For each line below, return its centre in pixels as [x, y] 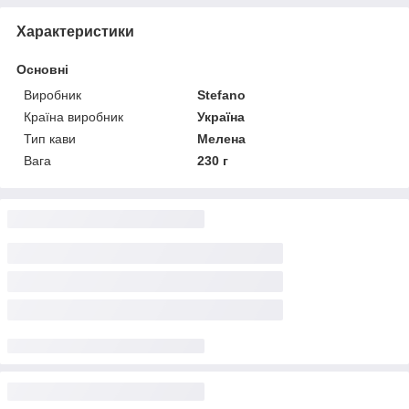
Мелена [222, 138]
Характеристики [75, 31]
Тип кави [50, 138]
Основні [42, 69]
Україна [221, 116]
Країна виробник [73, 116]
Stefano [222, 94]
